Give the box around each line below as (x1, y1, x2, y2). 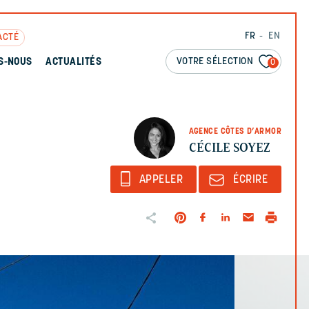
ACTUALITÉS (46, 57, 102, 68)
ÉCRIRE (233, 175, 268, 186)
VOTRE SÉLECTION (176, 57, 253, 67)
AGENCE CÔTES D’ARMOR (188, 127, 281, 136)
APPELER (139, 175, 183, 186)
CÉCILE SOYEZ (188, 139, 270, 155)
